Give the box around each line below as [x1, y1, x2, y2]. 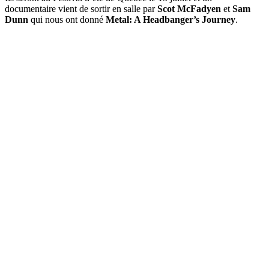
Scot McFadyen [157, 3, 221, 14]
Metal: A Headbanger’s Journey [106, 14, 235, 25]
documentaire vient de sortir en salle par [5, 3, 157, 14]
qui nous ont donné [28, 14, 106, 25]
